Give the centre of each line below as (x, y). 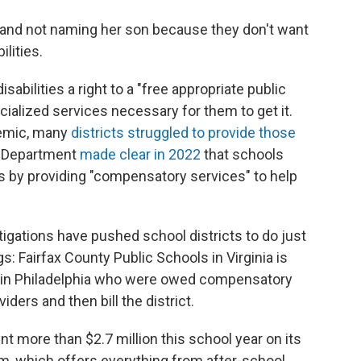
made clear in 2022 (140, 154)
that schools (242, 154)
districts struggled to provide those (183, 133)
